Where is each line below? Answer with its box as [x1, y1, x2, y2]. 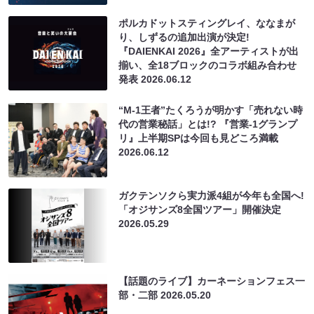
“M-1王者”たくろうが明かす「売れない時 [118, 104, 303, 116]
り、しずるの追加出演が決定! [118, 31, 250, 43]
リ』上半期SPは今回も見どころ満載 [118, 132, 279, 144]
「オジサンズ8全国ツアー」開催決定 [118, 203, 282, 215]
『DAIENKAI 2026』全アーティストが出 [118, 45, 299, 57]
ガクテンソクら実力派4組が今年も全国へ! [118, 189, 305, 201]
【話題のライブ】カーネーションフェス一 [118, 275, 306, 287]
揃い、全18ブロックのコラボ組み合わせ [118, 59, 297, 71]
